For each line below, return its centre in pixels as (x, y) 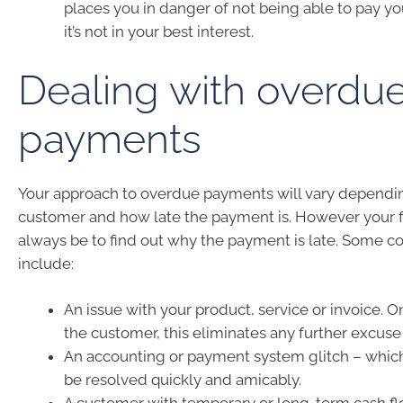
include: (46, 263)
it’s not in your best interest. (159, 31)
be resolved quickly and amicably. (183, 380)
